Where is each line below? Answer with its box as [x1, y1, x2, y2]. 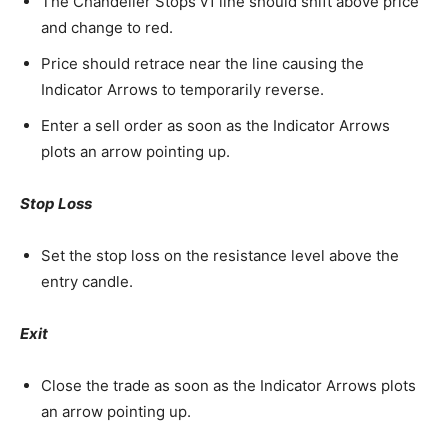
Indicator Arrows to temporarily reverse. [41, 80, 324, 100]
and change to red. [41, 18, 173, 38]
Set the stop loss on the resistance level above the [41, 246, 399, 266]
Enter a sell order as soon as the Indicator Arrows [41, 116, 390, 136]
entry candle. [41, 272, 133, 292]
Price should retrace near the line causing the [41, 54, 364, 74]
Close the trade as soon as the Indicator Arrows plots [41, 376, 416, 396]
